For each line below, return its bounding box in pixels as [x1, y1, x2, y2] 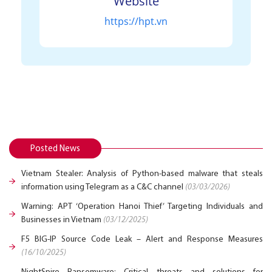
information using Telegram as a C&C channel [21, 183, 185, 192]
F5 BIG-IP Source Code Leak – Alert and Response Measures [21, 235, 263, 245]
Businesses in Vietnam [21, 216, 103, 225]
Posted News [30, 144, 80, 154]
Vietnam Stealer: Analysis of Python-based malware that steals [21, 169, 263, 179]
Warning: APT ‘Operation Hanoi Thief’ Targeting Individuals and [21, 202, 263, 212]
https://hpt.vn [104, 15, 168, 29]
